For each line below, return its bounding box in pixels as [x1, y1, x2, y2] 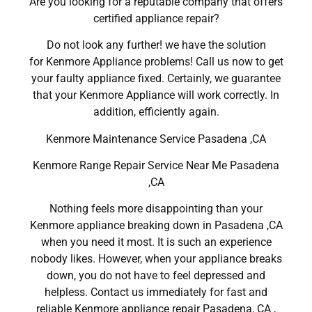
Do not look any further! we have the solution [46, 38, 266, 52]
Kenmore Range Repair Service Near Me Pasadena [33, 158, 279, 172]
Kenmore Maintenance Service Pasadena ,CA [46, 132, 266, 146]
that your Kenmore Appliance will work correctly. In [33, 88, 279, 102]
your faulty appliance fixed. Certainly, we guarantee [31, 72, 281, 86]
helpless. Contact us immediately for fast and [45, 286, 267, 299]
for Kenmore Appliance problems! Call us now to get [29, 55, 283, 69]
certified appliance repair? [93, 11, 219, 25]
